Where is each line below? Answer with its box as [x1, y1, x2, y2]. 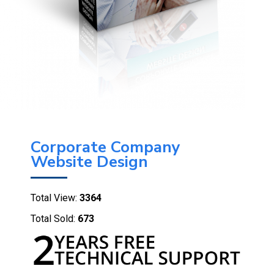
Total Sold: [31, 213, 75, 225]
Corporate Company [31, 136, 180, 158]
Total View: [31, 192, 77, 204]
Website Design [31, 151, 148, 173]
